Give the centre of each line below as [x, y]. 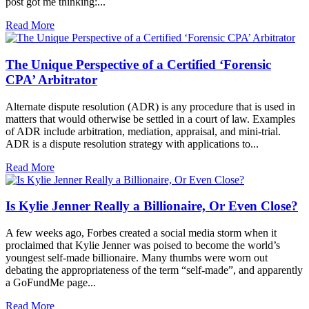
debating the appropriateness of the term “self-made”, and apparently [154, 270]
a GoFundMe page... [51, 282]
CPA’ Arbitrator [51, 79]
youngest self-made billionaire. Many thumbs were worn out [137, 257]
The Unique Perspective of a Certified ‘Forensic [138, 64]
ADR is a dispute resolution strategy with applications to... [132, 143]
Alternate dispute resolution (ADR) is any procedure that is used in [150, 106]
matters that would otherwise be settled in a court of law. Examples [150, 119]
